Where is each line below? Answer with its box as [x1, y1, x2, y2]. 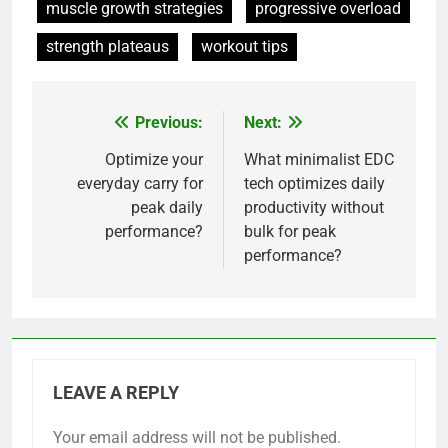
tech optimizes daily [244, 173, 385, 193]
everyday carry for [77, 173, 203, 193]
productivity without [244, 197, 384, 217]
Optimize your [105, 149, 203, 169]
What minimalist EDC [244, 149, 394, 169]
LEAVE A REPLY [53, 382, 179, 403]
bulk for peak [244, 221, 336, 241]
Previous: [135, 112, 203, 132]
